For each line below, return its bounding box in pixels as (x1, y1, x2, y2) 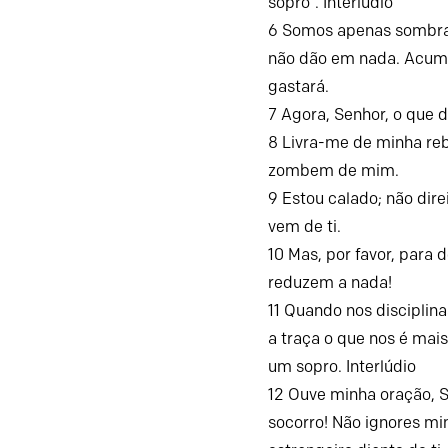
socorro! (268, 412, 329, 432)
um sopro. (268, 356, 343, 376)
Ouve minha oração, (288, 384, 440, 404)
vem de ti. (268, 216, 342, 236)
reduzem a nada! (268, 272, 393, 292)
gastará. (268, 76, 330, 96)
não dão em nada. (268, 48, 401, 68)
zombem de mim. (268, 160, 400, 180)
